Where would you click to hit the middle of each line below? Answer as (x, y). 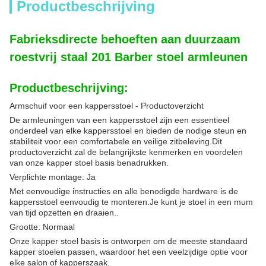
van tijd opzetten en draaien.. (64, 213)
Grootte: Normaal (42, 227)
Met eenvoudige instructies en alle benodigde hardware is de (124, 191)
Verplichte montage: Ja (53, 177)
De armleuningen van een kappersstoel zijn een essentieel (119, 120)
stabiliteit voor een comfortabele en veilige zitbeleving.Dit (116, 141)
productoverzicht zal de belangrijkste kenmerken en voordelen (126, 152)
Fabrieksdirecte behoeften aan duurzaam (125, 39)
